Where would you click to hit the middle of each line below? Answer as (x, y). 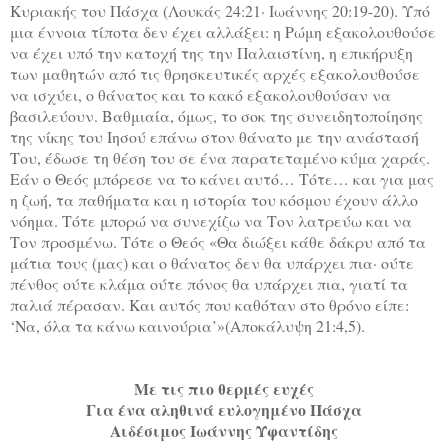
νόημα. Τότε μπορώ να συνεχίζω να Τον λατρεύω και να (211, 221)
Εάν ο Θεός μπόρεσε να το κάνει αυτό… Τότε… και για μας (222, 179)
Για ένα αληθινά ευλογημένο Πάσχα (224, 410)
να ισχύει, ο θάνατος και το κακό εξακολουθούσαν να (200, 95)
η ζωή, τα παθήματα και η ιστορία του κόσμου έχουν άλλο (214, 200)
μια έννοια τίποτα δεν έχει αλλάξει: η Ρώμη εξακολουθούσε (223, 32)
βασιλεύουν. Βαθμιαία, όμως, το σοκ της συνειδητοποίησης (216, 116)
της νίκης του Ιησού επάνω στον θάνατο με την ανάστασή (214, 137)
